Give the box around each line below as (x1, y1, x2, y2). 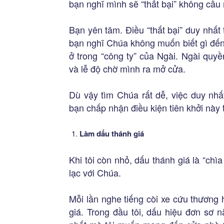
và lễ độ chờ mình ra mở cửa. (69, 62, 185, 75)
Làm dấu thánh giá (79, 128, 144, 139)
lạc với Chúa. (69, 166, 121, 179)
